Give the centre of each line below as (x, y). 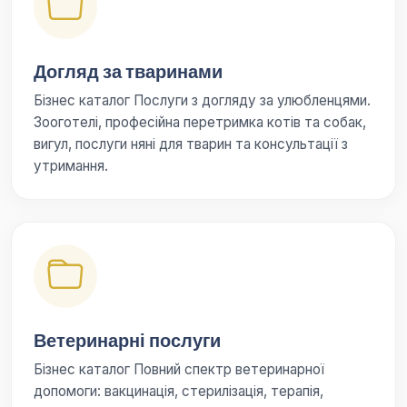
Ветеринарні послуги (127, 340)
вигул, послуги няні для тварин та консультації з (191, 144)
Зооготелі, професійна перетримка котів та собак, (200, 122)
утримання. (71, 166)
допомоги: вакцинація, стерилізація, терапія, (179, 391)
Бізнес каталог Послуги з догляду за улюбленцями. (202, 100)
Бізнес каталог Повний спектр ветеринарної (179, 369)
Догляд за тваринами (128, 71)
